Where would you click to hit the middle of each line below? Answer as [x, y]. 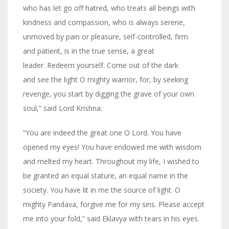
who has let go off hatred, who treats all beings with [109, 8]
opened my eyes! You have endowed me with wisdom [112, 147]
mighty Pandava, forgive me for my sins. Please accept [114, 204]
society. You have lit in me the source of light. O [102, 190]
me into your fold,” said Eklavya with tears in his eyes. [111, 219]
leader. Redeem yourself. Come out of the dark [101, 65]
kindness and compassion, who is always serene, [104, 22]
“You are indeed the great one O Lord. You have [102, 133]
